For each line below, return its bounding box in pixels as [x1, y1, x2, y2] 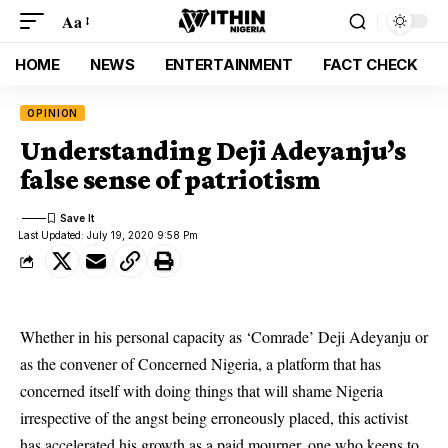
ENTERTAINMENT [164, 54, 293, 74]
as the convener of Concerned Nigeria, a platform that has [20, 353, 381, 374]
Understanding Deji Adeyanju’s [20, 135, 406, 166]
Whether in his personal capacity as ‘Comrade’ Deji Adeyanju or [20, 326, 428, 347]
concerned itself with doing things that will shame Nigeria [20, 380, 383, 401]
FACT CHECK [322, 54, 418, 74]
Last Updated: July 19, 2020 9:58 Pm [18, 229, 199, 241]
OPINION [27, 107, 79, 119]
